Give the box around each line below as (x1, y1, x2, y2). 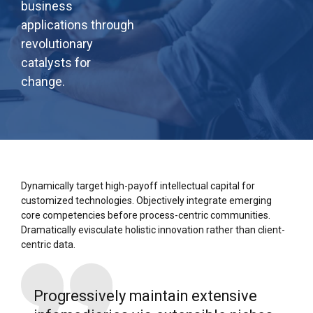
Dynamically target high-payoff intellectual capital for (21, 180, 255, 192)
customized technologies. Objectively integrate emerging (21, 195, 272, 207)
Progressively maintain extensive (33, 287, 257, 305)
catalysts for (21, 55, 91, 71)
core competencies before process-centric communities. (21, 210, 270, 221)
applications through (21, 17, 134, 33)
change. (21, 74, 65, 89)
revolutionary (21, 36, 93, 52)
